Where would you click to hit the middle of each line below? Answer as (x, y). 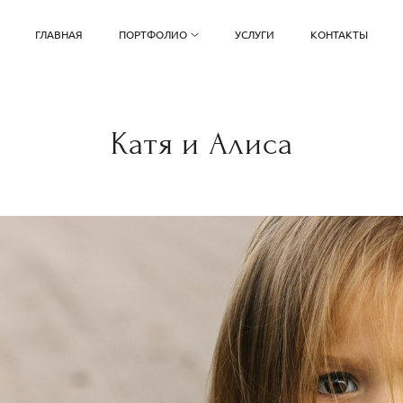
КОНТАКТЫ (339, 34)
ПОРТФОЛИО (153, 34)
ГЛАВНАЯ (59, 34)
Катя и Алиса (201, 144)
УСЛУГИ (254, 34)
